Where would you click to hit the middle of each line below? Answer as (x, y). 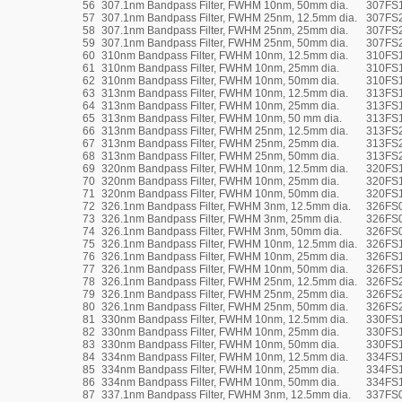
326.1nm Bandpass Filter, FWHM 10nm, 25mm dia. (225, 257)
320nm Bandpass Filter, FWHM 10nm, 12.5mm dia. (225, 169)
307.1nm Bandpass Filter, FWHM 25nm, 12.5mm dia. (229, 18)
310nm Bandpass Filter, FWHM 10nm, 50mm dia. (220, 81)
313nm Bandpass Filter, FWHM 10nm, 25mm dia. (220, 106)
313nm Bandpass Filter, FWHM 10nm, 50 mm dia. (222, 118)
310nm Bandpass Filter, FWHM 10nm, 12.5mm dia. (225, 56)
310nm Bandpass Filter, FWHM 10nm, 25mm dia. (220, 68)
